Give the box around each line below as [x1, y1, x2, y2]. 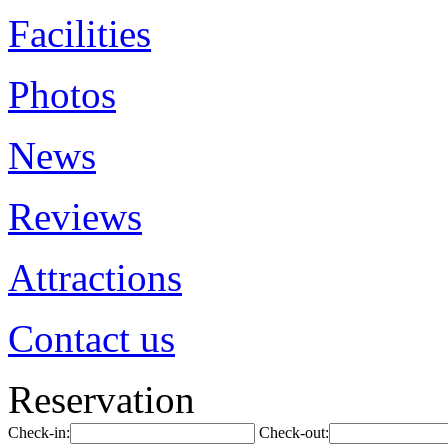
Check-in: [8, 424, 70, 441]
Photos [8, 73, 116, 116]
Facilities [8, 12, 151, 55]
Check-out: [259, 424, 329, 441]
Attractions [8, 256, 182, 299]
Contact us [8, 317, 175, 360]
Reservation [8, 378, 195, 421]
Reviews [8, 195, 142, 238]
